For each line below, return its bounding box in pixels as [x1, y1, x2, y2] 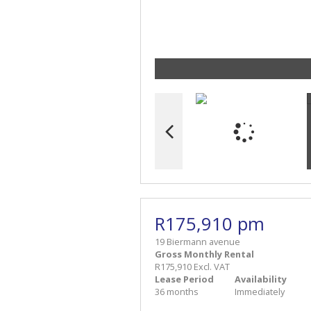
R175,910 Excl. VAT [155, 260, 230, 273]
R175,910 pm [155, 211, 264, 236]
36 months [155, 285, 199, 298]
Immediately [235, 285, 285, 298]
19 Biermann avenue [155, 235, 240, 248]
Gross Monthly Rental [155, 247, 254, 260]
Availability [235, 272, 287, 285]
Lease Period [155, 272, 214, 285]
